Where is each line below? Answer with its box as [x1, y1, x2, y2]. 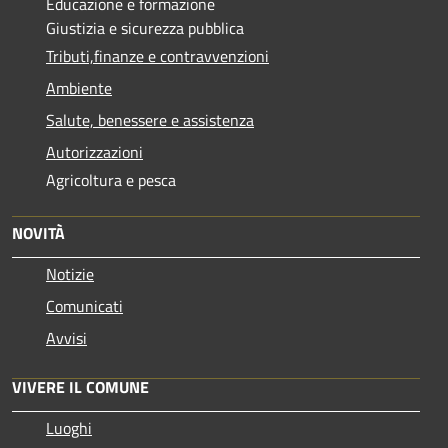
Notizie [46, 262, 94, 287]
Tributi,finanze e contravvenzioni [46, 44, 269, 69]
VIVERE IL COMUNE [12, 375, 149, 400]
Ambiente [46, 76, 112, 101]
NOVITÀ [12, 221, 65, 246]
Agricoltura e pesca [46, 168, 176, 193]
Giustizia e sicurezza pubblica [46, 16, 244, 41]
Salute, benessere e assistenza [46, 108, 254, 133]
